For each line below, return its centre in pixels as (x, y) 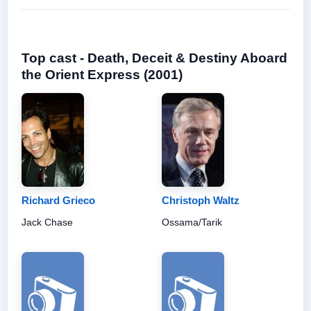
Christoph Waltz (201, 200)
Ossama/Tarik (192, 222)
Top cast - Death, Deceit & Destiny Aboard (154, 58)
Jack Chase (47, 222)
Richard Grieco (58, 200)
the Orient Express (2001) (102, 74)
